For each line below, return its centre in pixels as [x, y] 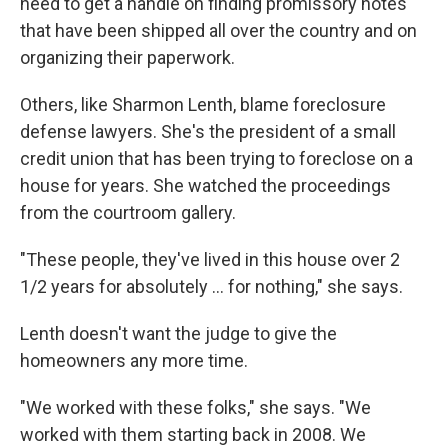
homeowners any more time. [134, 360]
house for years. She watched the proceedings [205, 185]
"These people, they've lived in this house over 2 [210, 259]
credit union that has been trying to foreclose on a [216, 158]
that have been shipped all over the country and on [218, 30]
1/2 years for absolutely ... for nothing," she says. [211, 286]
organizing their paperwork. [127, 57]
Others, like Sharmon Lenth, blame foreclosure [203, 104]
